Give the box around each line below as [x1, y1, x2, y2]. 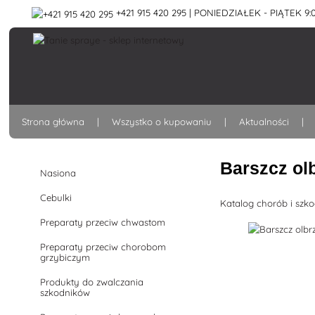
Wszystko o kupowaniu [112, 116, 212, 127]
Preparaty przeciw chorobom [40, 241, 167, 252]
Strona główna [22, 116, 85, 127]
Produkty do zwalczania [40, 276, 144, 288]
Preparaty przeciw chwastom [40, 217, 166, 228]
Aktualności [239, 116, 290, 127]
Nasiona [40, 167, 77, 179]
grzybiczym [40, 252, 91, 263]
